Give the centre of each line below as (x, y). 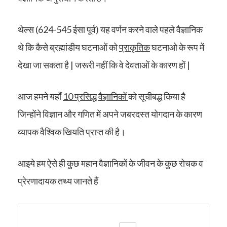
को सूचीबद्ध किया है (157, 96)
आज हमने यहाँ (40, 96)
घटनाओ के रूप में (177, 47)
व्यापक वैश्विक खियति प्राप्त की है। (72, 131)
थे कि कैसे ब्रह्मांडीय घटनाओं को (68, 47)
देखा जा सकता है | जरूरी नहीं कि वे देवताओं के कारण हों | (104, 65)
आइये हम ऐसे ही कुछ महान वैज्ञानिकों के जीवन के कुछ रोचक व (110, 163)
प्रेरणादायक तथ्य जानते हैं (58, 181)
